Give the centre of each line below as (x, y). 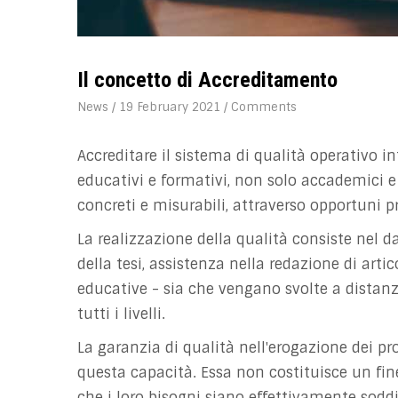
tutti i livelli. (121, 314)
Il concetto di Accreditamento (207, 80)
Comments (264, 107)
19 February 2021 (171, 107)
